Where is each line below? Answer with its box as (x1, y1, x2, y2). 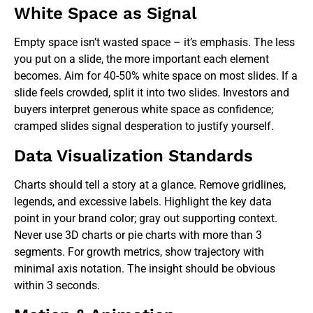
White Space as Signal (14, 3, 197, 23)
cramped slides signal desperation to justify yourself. (14, 119, 274, 133)
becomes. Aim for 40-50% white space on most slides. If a (14, 68, 298, 82)
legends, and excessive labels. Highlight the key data (14, 194, 272, 208)
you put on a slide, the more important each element (14, 52, 269, 66)
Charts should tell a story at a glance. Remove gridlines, (14, 177, 286, 191)
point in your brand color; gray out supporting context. (14, 211, 277, 225)
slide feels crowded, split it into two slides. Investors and (14, 85, 289, 99)
